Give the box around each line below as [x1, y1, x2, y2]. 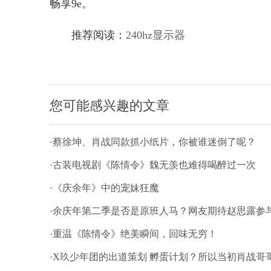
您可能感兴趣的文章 [50, 98, 169, 113]
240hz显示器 [126, 29, 185, 41]
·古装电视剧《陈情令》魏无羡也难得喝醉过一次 [50, 160, 256, 170]
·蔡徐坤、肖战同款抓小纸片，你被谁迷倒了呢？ [50, 137, 256, 147]
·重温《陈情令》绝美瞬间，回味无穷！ [50, 229, 217, 239]
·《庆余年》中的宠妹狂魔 [50, 183, 159, 193]
